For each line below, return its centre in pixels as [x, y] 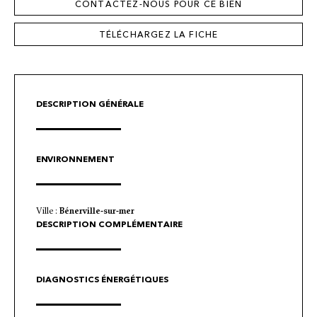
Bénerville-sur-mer [97, 212]
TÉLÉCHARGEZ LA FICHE [158, 35]
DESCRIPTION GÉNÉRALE [90, 104]
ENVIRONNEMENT [75, 160]
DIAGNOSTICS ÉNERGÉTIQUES [102, 280]
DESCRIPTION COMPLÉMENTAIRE [109, 225]
